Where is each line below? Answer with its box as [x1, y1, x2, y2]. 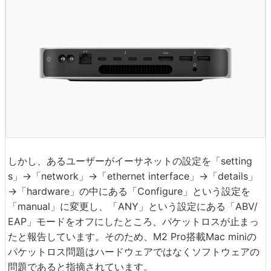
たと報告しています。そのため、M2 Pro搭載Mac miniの [8, 230, 256, 243]
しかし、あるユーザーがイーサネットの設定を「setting [8, 155, 252, 168]
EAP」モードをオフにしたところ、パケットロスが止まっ [8, 215, 259, 228]
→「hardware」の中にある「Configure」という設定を [8, 185, 250, 198]
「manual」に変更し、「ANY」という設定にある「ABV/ [8, 200, 258, 213]
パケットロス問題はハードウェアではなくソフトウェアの [8, 246, 260, 258]
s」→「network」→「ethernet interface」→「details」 [8, 170, 258, 183]
